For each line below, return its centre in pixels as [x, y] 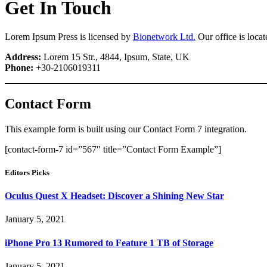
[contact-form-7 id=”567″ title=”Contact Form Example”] [113, 149]
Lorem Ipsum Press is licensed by [69, 37]
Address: [23, 57]
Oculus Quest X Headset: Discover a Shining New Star [114, 196]
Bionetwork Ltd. [164, 37]
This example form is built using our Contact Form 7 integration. [126, 129]
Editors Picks [27, 173]
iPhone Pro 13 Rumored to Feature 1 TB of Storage [109, 243]
